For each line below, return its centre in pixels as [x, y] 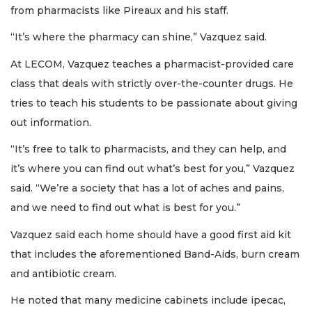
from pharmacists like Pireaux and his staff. [119, 10]
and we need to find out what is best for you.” [125, 208]
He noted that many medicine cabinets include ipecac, [148, 301]
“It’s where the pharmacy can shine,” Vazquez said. [139, 37]
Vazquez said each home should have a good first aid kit [151, 234]
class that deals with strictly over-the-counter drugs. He [152, 83]
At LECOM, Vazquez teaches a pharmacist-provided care [152, 64]
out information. [51, 122]
